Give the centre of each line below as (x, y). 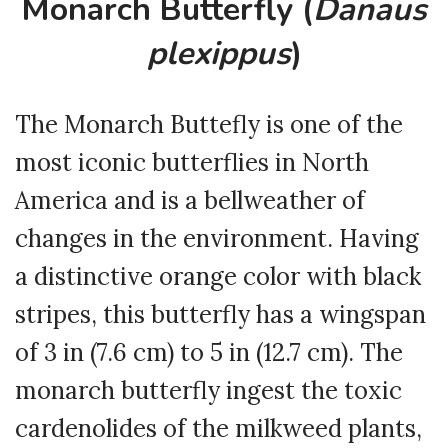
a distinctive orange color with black (218, 277)
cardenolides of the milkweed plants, (218, 429)
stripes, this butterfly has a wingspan (220, 315)
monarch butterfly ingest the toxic (208, 391)
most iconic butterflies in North (192, 163)
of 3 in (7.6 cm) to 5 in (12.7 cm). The (209, 353)
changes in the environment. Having (217, 239)
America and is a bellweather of (190, 201)
